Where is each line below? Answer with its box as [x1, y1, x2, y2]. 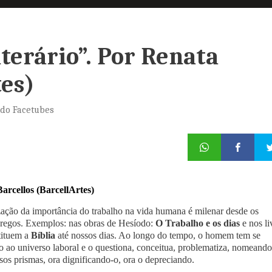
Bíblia [31, 230, 55, 240]
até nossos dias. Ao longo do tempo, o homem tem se [55, 230, 260, 240]
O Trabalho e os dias [155, 218, 240, 228]
